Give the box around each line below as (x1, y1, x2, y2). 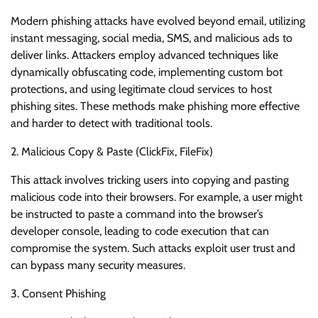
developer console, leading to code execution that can (11, 224, 269, 238)
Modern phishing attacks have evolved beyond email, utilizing (11, 14, 305, 28)
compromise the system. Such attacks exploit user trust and (11, 241, 295, 256)
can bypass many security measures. (11, 258, 185, 273)
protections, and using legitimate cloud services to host (11, 82, 272, 97)
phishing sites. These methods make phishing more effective (11, 99, 300, 114)
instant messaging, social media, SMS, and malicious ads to (11, 31, 292, 45)
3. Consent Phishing (11, 287, 106, 301)
